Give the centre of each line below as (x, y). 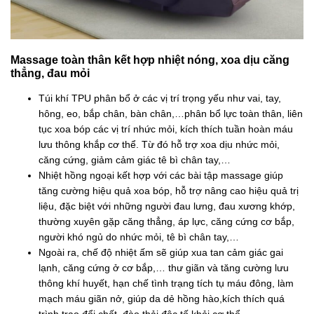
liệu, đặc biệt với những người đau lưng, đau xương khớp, (167, 206)
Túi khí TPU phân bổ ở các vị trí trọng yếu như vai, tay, (160, 98)
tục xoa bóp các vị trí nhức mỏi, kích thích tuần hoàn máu (166, 129)
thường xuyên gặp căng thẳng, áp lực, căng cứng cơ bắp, (166, 222)
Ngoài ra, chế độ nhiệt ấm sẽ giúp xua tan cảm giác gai (161, 253)
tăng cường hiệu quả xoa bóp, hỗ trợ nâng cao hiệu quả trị (169, 191)
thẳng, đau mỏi (50, 73)
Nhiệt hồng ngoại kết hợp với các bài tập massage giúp (161, 176)
